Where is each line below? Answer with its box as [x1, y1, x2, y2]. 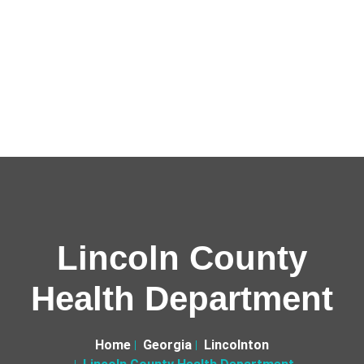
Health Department [31, 279, 333, 318]
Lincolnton [204, 337, 269, 353]
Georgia [143, 337, 192, 353]
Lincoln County [57, 239, 307, 277]
